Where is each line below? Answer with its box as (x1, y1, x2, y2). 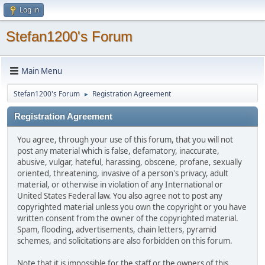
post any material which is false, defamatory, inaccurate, (17, 146, 219, 156)
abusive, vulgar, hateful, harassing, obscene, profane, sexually (17, 157, 242, 167)
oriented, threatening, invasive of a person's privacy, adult (17, 168, 228, 179)
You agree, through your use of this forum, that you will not (17, 134, 233, 145)
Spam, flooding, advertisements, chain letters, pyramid (17, 224, 216, 235)
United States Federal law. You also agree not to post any (17, 190, 222, 201)
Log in (20, 5, 39, 15)
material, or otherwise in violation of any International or (17, 179, 223, 190)
